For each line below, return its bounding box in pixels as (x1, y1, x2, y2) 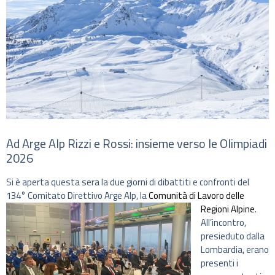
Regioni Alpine (201, 202, 255, 217)
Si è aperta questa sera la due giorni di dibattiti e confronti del (6, 175, 249, 190)
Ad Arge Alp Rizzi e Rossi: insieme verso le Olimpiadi (6, 134, 267, 153)
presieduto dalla (201, 229, 265, 244)
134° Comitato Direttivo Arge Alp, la (6, 188, 149, 203)
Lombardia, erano (201, 242, 269, 257)
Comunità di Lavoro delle (149, 188, 244, 203)
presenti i (201, 256, 238, 271)
